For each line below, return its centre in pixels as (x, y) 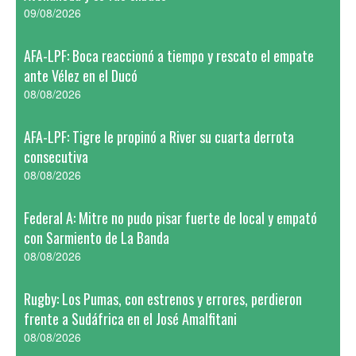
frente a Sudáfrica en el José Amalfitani (130, 319)
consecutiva (56, 157)
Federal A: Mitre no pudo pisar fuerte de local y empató (170, 218)
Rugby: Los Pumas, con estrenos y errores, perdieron (163, 299)
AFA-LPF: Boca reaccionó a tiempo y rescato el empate (169, 56)
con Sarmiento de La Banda (97, 238)
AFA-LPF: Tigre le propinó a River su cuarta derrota (159, 137)
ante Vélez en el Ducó (81, 75)
